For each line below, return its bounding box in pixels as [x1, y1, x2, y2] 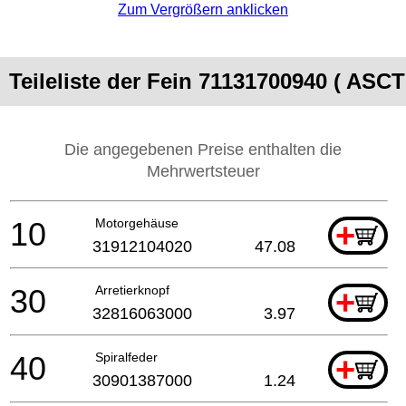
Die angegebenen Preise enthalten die [64, 140, 342, 159]
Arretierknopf [95, 282, 169, 297]
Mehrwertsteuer [146, 161, 260, 180]
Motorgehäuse [95, 215, 179, 230]
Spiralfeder [95, 349, 158, 364]
